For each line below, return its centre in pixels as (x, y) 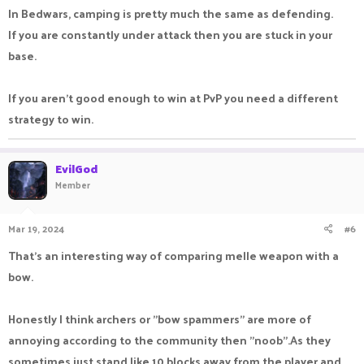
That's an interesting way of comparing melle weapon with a (173, 256)
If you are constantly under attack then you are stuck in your (170, 35)
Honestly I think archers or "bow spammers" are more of (160, 319)
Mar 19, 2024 (36, 228)
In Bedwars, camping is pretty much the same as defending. (171, 13)
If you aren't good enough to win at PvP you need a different (173, 98)
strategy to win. (51, 119)
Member (73, 184)
